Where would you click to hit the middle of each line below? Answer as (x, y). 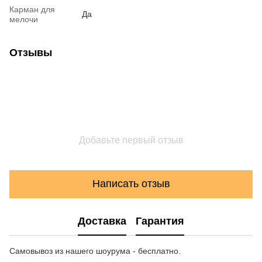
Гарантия (160, 221)
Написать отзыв (131, 184)
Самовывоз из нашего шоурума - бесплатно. (95, 251)
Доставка (102, 221)
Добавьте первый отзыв (131, 140)
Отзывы (31, 52)
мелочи (24, 19)
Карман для (32, 9)
